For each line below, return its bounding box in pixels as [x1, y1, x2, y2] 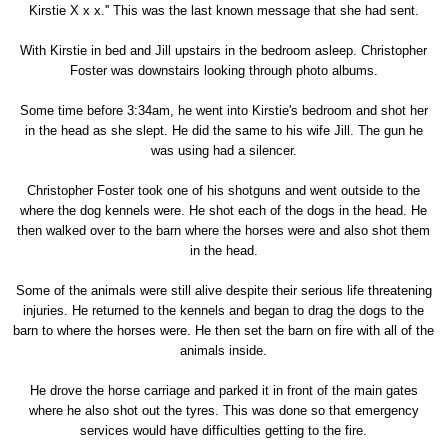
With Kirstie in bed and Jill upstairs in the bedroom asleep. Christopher [20, 42, 428, 58]
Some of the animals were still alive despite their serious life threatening [15, 282, 432, 298]
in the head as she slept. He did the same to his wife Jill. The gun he [24, 122, 423, 138]
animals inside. [180, 342, 268, 358]
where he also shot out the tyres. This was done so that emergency [28, 402, 419, 418]
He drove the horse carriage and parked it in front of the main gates [29, 382, 418, 398]
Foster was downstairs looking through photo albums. [69, 62, 378, 78]
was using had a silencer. [150, 142, 297, 158]
